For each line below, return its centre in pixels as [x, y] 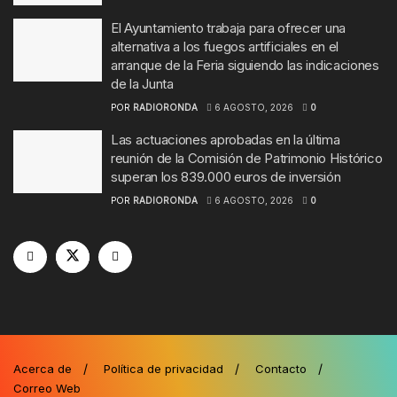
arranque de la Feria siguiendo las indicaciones [245, 65]
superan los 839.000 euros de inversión [226, 176]
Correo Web [47, 388]
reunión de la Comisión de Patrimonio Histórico [247, 158]
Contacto [281, 368]
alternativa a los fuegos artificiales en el [225, 46]
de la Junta [142, 83]
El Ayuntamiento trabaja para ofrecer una [228, 27]
